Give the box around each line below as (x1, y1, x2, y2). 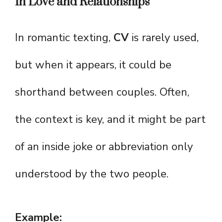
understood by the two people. (15, 166, 168, 182)
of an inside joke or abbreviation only (15, 139, 193, 155)
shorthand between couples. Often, (15, 85, 189, 100)
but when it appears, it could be (15, 57, 171, 73)
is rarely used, (129, 30, 199, 46)
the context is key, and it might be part (15, 112, 206, 127)
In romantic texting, (15, 30, 113, 46)
